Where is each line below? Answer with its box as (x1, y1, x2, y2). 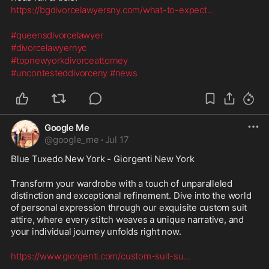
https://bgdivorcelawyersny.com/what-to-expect (11, 4, 207, 16)
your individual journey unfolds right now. (11, 225, 181, 237)
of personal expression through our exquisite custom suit (11, 201, 247, 213)
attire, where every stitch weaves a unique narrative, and (11, 213, 244, 225)
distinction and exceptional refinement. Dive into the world (11, 189, 252, 201)
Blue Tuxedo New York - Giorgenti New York (11, 153, 195, 165)
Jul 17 (104, 133, 129, 145)
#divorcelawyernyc (11, 41, 87, 53)
